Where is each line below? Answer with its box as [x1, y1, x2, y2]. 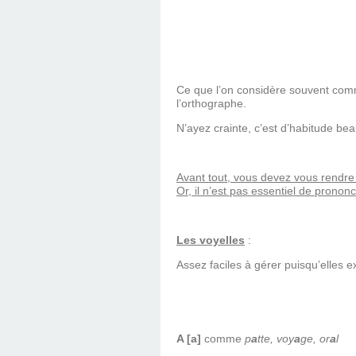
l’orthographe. [176, 97, 246, 110]
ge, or [300, 332, 330, 346]
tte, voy [257, 332, 294, 346]
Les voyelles [176, 234, 245, 247]
